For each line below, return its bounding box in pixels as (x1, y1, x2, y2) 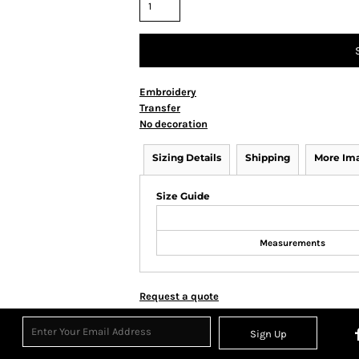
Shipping (245, 151, 290, 163)
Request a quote (139, 289, 219, 302)
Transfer (139, 101, 180, 114)
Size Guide (156, 189, 210, 202)
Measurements (259, 236, 325, 248)
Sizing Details (152, 151, 221, 163)
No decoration (139, 117, 208, 130)
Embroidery (139, 85, 196, 98)
